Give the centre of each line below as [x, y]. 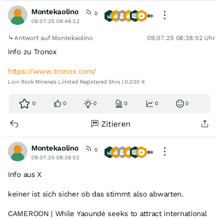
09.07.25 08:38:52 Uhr [181, 38]
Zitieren [116, 124]
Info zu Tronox [32, 52]
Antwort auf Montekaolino [55, 38]
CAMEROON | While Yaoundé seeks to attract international [108, 214]
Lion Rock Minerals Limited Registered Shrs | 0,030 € [77, 82]
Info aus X [25, 175]
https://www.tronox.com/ [52, 71]
